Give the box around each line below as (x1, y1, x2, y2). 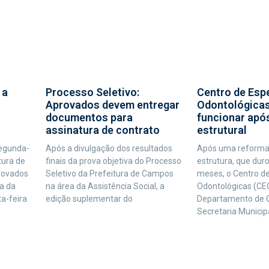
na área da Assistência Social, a (45, 181, 165, 192)
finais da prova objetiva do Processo (45, 156, 181, 166)
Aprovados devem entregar (45, 98, 180, 112)
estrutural (196, 124, 247, 137)
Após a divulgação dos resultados (45, 144, 172, 154)
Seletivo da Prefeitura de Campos (45, 169, 174, 179)
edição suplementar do (45, 194, 133, 204)
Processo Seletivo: (45, 86, 139, 99)
